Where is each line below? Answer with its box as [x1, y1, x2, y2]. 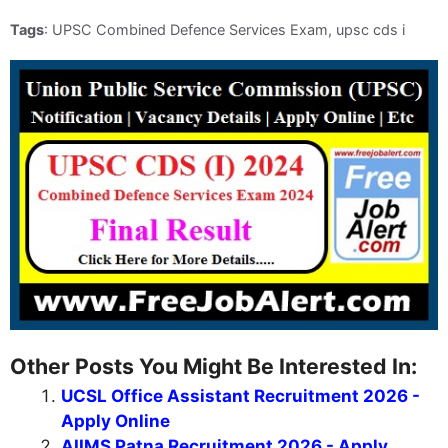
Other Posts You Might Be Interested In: [10, 353, 417, 380]
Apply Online [61, 411, 170, 432]
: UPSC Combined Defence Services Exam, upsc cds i [44, 20, 405, 38]
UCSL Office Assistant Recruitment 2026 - [61, 386, 420, 407]
